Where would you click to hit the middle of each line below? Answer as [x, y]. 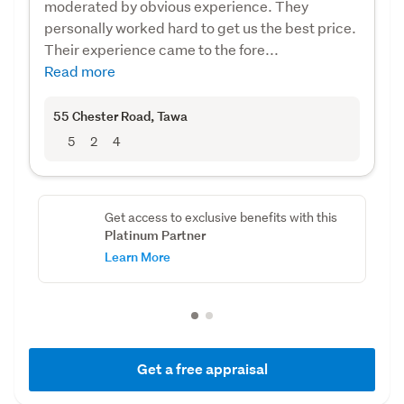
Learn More [137, 256]
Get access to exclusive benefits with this [220, 217]
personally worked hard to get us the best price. [200, 27]
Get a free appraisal [202, 369]
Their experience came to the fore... [161, 49]
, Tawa [169, 115]
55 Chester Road [102, 115]
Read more [80, 70]
